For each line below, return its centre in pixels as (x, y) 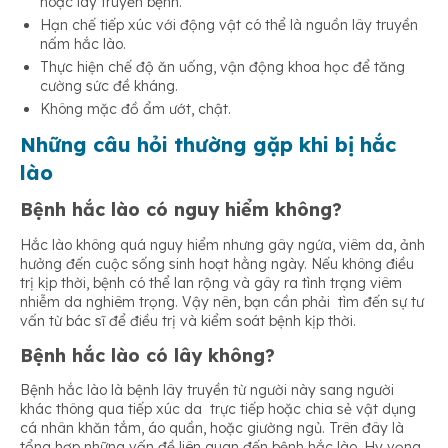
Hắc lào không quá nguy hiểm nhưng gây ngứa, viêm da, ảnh (222, 244)
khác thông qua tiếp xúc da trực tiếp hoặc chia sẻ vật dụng (218, 409)
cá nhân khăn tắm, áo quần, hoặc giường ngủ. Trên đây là (212, 428)
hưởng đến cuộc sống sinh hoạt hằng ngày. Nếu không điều (217, 263)
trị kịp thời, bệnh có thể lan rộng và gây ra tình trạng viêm (211, 282)
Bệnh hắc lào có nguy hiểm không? (181, 210)
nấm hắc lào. (83, 44)
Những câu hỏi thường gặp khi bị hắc (208, 145)
